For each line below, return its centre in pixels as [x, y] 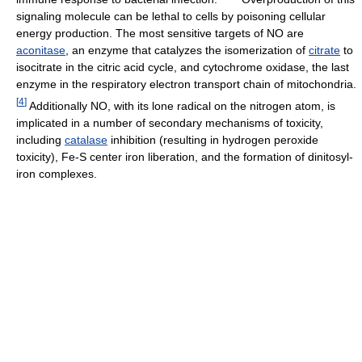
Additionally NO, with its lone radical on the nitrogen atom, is [181, 105]
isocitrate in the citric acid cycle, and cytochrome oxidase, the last [183, 67]
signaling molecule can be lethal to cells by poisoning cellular [171, 17]
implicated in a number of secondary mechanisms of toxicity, [170, 122]
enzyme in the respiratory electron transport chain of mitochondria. [186, 84]
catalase [86, 139]
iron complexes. [57, 173]
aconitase [41, 51]
